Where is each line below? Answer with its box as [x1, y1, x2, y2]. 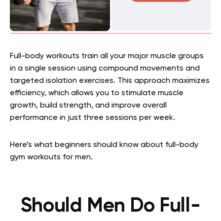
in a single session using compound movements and [10, 65, 200, 73]
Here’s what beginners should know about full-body [10, 141, 198, 149]
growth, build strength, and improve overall [10, 102, 167, 110]
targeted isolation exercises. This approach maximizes [10, 77, 210, 85]
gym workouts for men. [10, 153, 95, 161]
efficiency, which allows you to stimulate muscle [10, 89, 184, 97]
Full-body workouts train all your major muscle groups [10, 52, 204, 60]
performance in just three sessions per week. [10, 114, 175, 122]
